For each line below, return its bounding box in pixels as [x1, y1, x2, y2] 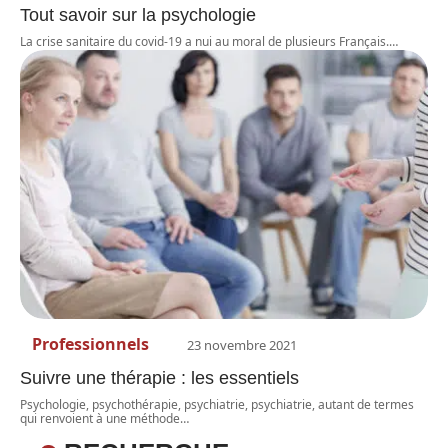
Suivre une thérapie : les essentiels [20, 367, 299, 388]
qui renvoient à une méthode [20, 409, 180, 427]
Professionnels [32, 332, 149, 355]
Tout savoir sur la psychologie [20, 4, 256, 25]
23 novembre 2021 [187, 335, 297, 354]
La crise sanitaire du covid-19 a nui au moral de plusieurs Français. [20, 32, 389, 50]
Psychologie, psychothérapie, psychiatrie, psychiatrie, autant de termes [20, 395, 414, 413]
